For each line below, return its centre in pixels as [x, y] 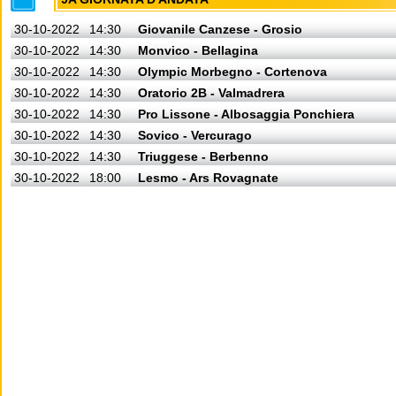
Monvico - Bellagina [198, 50]
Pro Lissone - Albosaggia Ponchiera [246, 114]
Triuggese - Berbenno [203, 156]
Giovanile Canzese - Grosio [220, 29]
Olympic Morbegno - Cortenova [232, 72]
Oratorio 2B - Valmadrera [211, 93]
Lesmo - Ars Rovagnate [208, 178]
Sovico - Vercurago [195, 135]
